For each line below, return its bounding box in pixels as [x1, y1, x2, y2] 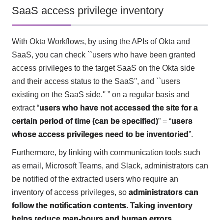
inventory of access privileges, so [11, 188, 129, 197]
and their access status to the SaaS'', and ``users [11, 77, 180, 86]
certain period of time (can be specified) [11, 117, 158, 126]
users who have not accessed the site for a [39, 104, 198, 112]
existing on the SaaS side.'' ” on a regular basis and [11, 90, 190, 99]
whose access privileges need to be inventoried [11, 130, 189, 139]
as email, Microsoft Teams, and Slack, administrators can [11, 162, 208, 170]
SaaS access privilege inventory [11, 5, 164, 17]
